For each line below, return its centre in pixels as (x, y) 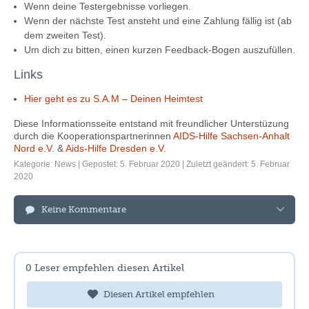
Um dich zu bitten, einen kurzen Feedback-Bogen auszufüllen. (160, 50)
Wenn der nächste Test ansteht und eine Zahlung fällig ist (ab (158, 21)
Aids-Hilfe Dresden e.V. (116, 148)
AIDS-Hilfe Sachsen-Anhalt (231, 136)
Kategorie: (34, 164)
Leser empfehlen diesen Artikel (109, 268)
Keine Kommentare (84, 210)
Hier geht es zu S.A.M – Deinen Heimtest (113, 99)
